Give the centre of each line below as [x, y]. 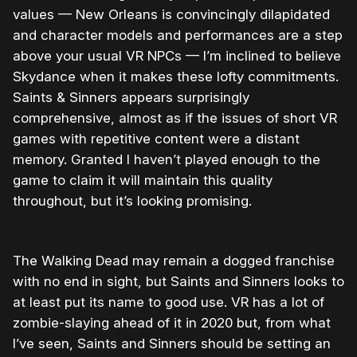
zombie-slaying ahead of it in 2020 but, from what [172, 323]
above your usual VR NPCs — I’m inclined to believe [177, 56]
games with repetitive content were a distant [156, 139]
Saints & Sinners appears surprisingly [131, 98]
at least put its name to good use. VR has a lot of [169, 302]
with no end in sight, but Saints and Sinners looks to [178, 282]
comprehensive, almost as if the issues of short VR [175, 118]
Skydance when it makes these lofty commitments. [176, 77]
